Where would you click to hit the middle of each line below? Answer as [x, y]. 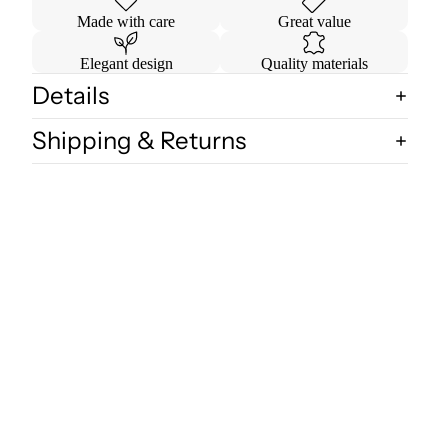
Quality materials [314, 64]
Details [70, 96]
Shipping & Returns [139, 141]
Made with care [126, 22]
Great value [314, 22]
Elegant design [126, 64]
